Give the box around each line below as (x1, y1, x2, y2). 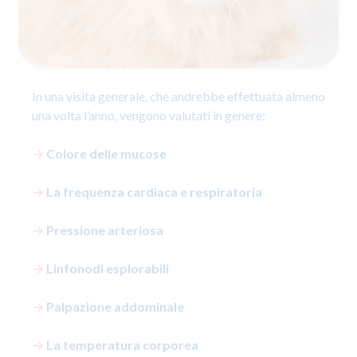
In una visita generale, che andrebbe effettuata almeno (32, 88, 325, 104)
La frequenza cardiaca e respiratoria (46, 184, 265, 199)
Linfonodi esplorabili (46, 261, 171, 276)
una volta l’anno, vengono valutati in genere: (32, 108, 265, 123)
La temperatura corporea (46, 337, 198, 352)
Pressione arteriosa (46, 222, 166, 237)
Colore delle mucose (46, 146, 167, 161)
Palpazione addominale (46, 299, 186, 314)
